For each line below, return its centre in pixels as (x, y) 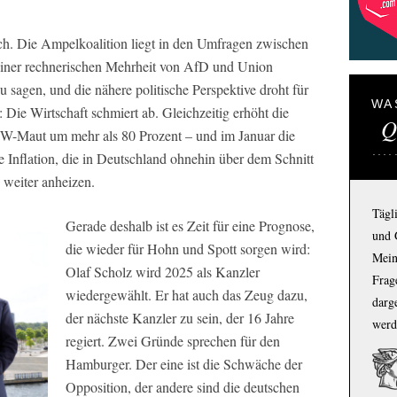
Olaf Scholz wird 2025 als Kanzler (163, 272)
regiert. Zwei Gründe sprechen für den (173, 341)
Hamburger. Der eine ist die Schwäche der (184, 364)
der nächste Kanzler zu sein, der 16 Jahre (180, 318)
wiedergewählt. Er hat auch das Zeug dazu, (187, 295)
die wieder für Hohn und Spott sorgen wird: (188, 249)
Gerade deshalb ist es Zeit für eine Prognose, (190, 226)
